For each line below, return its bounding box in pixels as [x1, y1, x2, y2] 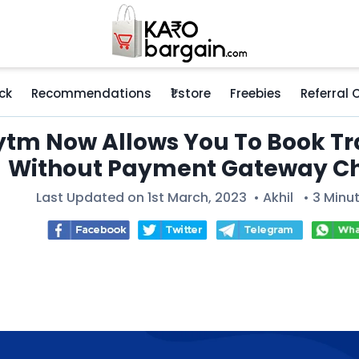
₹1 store [171, 85, 211, 102]
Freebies [230, 85, 281, 102]
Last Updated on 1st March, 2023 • [36, 188, 263, 207]
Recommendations [31, 85, 151, 102]
